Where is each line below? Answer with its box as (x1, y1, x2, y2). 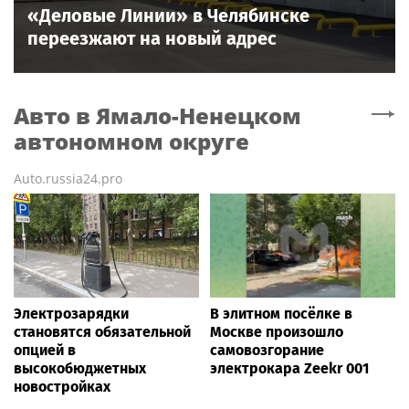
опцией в (14, 341, 76, 360)
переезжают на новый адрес (27, 26, 277, 49)
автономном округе (14, 125, 249, 156)
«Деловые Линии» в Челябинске (27, 4, 309, 26)
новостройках (14, 378, 110, 396)
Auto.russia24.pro (14, 169, 122, 187)
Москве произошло (210, 323, 343, 341)
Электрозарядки (14, 305, 129, 323)
